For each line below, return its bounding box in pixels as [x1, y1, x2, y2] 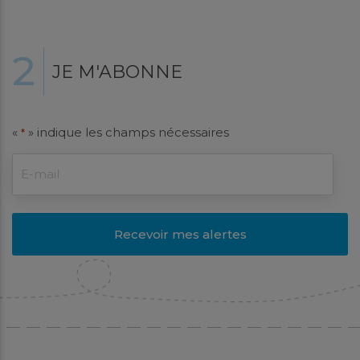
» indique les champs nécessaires [25, 125, 229, 140]
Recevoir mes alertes [113, 227, 247, 242]
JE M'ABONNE [52, 60, 182, 83]
